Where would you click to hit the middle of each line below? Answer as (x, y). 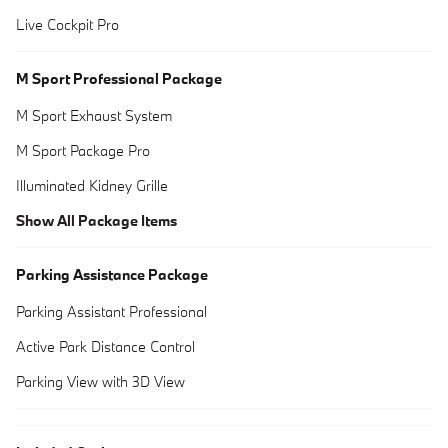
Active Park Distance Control (105, 346)
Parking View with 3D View (100, 381)
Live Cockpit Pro (67, 24)
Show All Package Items (96, 220)
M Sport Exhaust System (94, 115)
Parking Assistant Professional (111, 311)
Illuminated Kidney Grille (92, 185)
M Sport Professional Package (119, 78)
